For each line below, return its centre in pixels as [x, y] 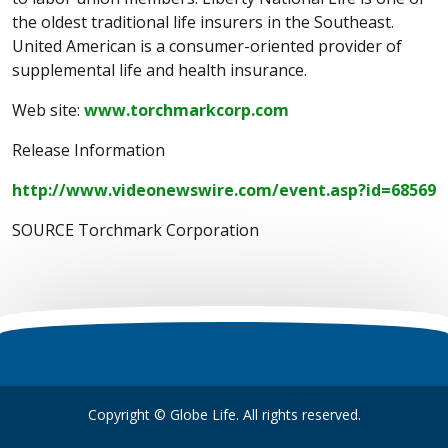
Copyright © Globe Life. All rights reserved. [224, 414]
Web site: [48, 110]
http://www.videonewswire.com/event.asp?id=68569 [224, 190]
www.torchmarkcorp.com [186, 110]
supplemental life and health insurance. [159, 70]
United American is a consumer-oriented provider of [207, 46]
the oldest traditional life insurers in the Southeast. [203, 22]
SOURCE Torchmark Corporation [135, 230]
